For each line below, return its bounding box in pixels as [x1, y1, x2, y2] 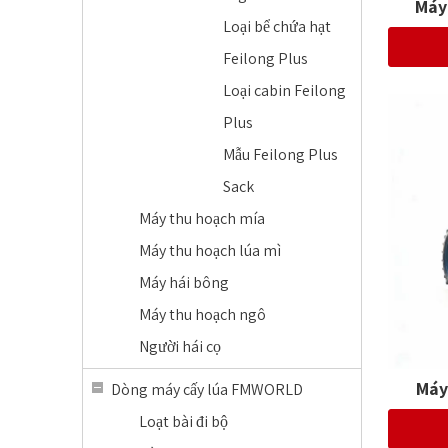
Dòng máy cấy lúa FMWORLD [111, 379, 303, 400]
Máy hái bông [139, 272, 229, 293]
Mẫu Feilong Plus [223, 144, 338, 165]
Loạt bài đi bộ [139, 411, 228, 432]
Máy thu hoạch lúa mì [139, 240, 281, 261]
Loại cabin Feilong [223, 80, 346, 101]
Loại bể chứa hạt [223, 16, 331, 37]
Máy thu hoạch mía [139, 208, 265, 229]
